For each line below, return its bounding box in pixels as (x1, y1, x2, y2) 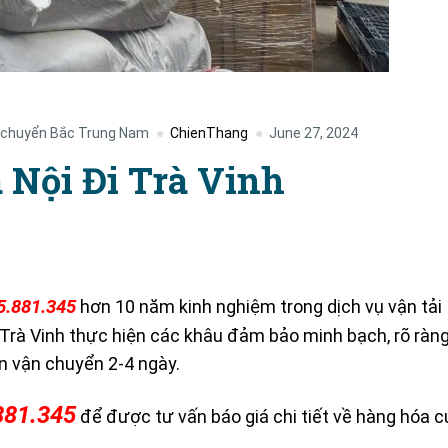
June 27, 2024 (269, 125, 358, 141)
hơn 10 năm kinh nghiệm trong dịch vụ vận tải (76, 296, 442, 317)
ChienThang (170, 125, 248, 141)
